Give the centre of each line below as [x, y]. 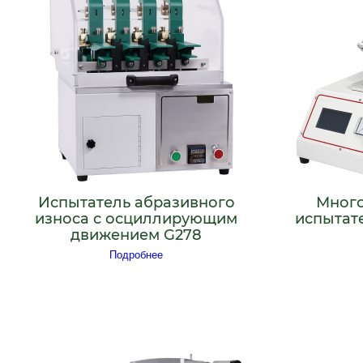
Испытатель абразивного [136, 202]
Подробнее [136, 255]
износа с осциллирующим [136, 218]
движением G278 [136, 235]
